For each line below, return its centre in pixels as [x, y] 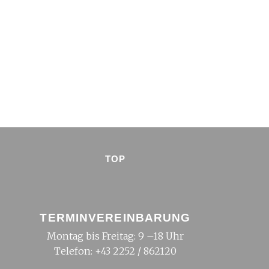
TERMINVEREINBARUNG [115, 218]
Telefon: [74, 251]
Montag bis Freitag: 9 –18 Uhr [115, 236]
